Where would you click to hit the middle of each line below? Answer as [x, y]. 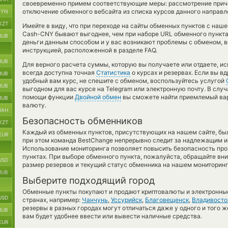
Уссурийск [126, 200]
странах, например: [52, 200]
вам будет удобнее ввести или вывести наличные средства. [112, 216]
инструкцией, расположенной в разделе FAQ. [90, 50]
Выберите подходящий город [89, 180]
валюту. [34, 105]
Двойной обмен [98, 97]
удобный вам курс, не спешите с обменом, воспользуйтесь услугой [124, 81]
